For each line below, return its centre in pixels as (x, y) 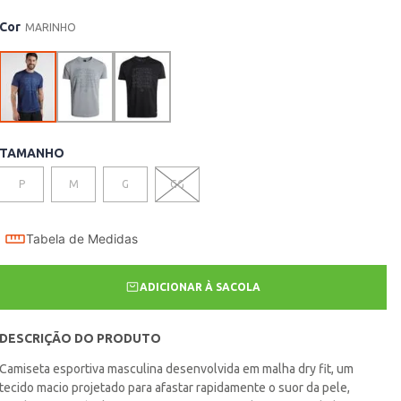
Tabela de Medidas (82, 239)
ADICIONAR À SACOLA (200, 287)
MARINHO (51, 28)
